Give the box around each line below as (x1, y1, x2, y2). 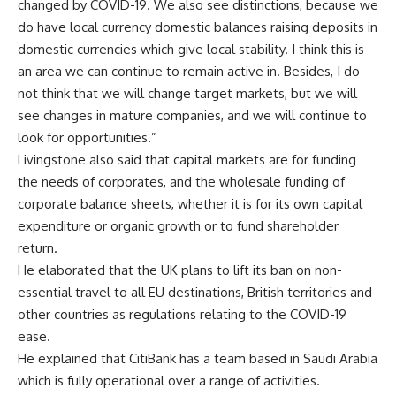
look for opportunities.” (18, 128, 156, 146)
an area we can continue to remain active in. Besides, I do (18, 62, 360, 80)
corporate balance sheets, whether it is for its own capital (18, 194, 362, 212)
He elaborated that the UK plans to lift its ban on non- (18, 261, 342, 278)
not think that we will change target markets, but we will (18, 84, 357, 102)
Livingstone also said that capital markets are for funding (18, 150, 356, 168)
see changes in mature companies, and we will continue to (18, 106, 367, 124)
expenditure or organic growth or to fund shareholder (18, 217, 339, 234)
